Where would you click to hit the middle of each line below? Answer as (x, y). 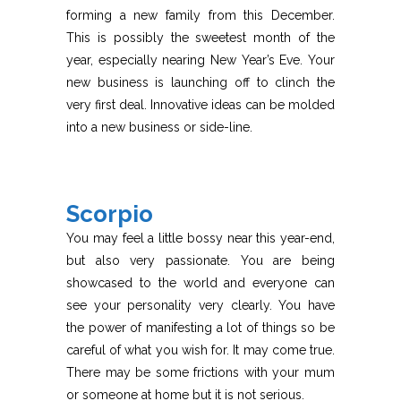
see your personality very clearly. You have (200, 306)
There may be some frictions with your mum (200, 373)
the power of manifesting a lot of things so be (200, 328)
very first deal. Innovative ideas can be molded (200, 105)
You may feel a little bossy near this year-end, (200, 239)
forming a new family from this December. (200, 16)
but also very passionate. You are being (200, 261)
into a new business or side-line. (159, 128)
